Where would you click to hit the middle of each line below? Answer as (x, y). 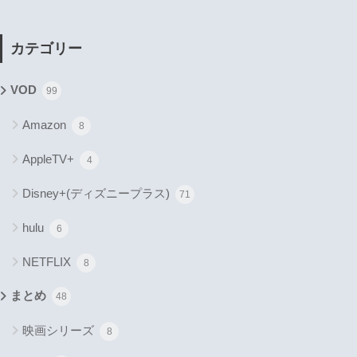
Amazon (46, 124)
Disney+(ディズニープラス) (98, 193)
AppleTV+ (50, 159)
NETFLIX (48, 261)
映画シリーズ (60, 330)
